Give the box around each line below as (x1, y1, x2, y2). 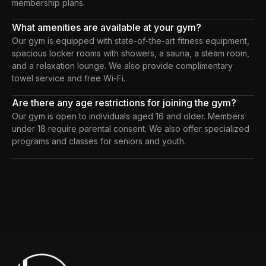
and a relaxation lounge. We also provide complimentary (12, 60, 233, 71)
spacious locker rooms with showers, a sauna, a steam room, (12, 47, 249, 58)
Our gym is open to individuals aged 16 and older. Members (12, 110, 245, 121)
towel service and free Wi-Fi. (12, 72, 125, 83)
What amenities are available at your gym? (12, 21, 201, 33)
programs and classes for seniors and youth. (12, 135, 186, 146)
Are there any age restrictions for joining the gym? (12, 96, 236, 109)
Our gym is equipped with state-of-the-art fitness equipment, (12, 35, 249, 46)
